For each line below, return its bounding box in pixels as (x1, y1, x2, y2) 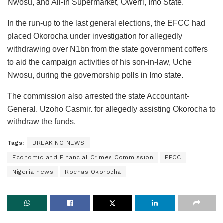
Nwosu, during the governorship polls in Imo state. (7, 71, 183, 80)
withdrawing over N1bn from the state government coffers (7, 45, 208, 54)
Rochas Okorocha (65, 168, 121, 176)
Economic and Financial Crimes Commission (12, 154, 153, 161)
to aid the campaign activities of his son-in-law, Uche (7, 58, 192, 67)
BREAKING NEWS (32, 139, 85, 147)
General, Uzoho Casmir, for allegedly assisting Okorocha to (7, 105, 216, 113)
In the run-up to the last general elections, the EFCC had (7, 19, 205, 28)
